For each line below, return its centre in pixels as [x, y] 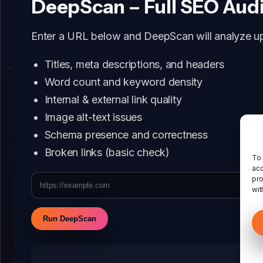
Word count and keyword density [124, 82]
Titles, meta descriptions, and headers [134, 65]
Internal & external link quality [113, 100]
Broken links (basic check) [107, 153]
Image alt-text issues [93, 117]
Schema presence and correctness [126, 135]
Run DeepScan [70, 219]
